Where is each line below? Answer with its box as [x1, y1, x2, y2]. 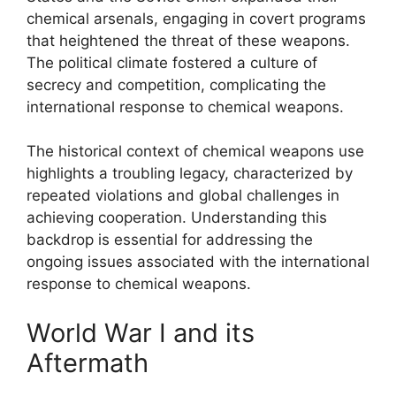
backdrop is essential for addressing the [27, 231, 313, 248]
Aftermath [27, 346, 148, 378]
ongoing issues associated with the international [27, 253, 369, 270]
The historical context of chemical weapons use [27, 142, 364, 160]
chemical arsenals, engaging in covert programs [27, 9, 366, 27]
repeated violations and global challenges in [27, 187, 339, 204]
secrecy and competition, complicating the [27, 75, 326, 94]
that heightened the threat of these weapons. [27, 31, 350, 49]
